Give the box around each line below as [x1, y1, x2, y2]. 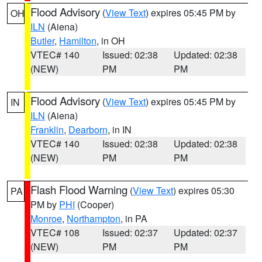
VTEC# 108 [30, 226, 80, 239]
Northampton [67, 212, 120, 225]
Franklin [30, 123, 64, 136]
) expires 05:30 [173, 184, 235, 197]
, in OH [96, 34, 125, 47]
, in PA [120, 212, 147, 225]
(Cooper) [75, 198, 114, 211]
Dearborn [68, 123, 108, 136]
